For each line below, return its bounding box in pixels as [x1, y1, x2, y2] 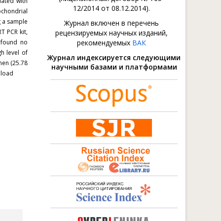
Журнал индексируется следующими [47, 53, 181, 62]
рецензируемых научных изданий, [55, 28, 168, 37]
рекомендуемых [77, 38, 132, 47]
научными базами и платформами [51, 62, 177, 72]
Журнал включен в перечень [64, 18, 159, 28]
